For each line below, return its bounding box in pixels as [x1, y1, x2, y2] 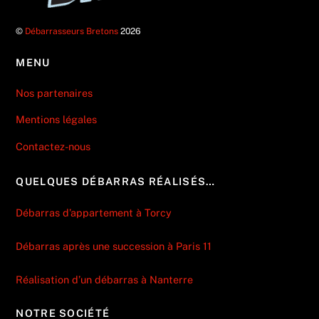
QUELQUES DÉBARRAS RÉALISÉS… [16, 174, 216, 187]
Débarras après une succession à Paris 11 [16, 240, 212, 253]
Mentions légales [16, 113, 98, 126]
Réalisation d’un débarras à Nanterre [16, 273, 197, 286]
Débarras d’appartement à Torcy [16, 206, 172, 219]
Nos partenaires [16, 86, 93, 99]
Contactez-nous [16, 140, 91, 152]
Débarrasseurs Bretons [25, 25, 119, 36]
